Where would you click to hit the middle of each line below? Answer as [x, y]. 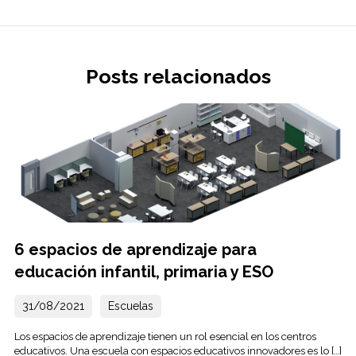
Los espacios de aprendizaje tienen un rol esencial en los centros [165, 336]
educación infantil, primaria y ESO [143, 271]
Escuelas [130, 306]
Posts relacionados [178, 76]
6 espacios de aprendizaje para [135, 249]
